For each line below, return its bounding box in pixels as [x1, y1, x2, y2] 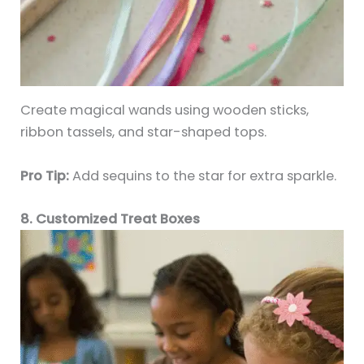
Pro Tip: [20, 166, 70, 185]
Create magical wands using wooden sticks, [20, 101, 310, 120]
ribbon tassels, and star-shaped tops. [20, 123, 267, 142]
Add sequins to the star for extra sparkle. [69, 166, 337, 185]
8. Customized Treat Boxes [20, 209, 201, 228]
